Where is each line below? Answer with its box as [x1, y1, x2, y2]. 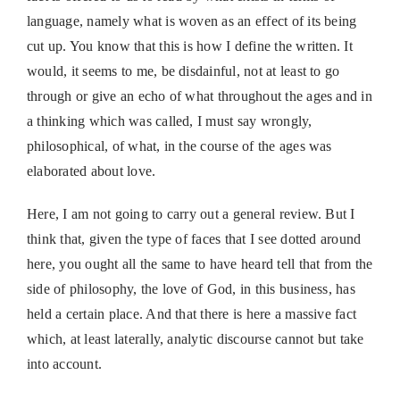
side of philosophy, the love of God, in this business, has [26, 281, 355, 297]
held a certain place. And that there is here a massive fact [26, 306, 357, 322]
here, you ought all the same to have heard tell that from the [26, 256, 373, 272]
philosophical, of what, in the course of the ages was [26, 138, 332, 154]
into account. [26, 356, 103, 372]
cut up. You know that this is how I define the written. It [26, 38, 353, 54]
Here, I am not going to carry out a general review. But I [26, 206, 355, 222]
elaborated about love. [26, 163, 156, 179]
